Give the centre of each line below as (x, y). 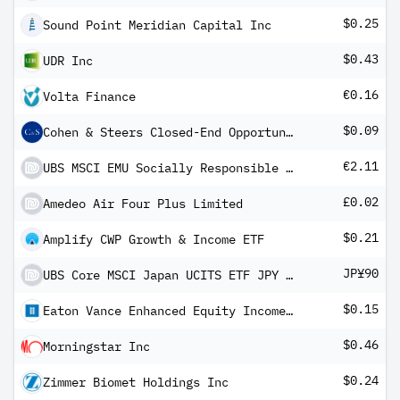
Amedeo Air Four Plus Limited (143, 204)
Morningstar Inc (96, 346)
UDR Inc (68, 61)
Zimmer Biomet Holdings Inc (136, 382)
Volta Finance (89, 96)
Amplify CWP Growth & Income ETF (154, 239)
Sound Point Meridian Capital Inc (157, 25)
